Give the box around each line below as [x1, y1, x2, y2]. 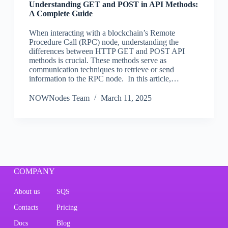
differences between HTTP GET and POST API [28, 47, 185, 56]
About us [13, 188, 40, 196]
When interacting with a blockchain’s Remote [28, 28, 175, 38]
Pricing [56, 204, 77, 212]
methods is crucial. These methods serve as [28, 56, 166, 65]
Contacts [13, 204, 38, 212]
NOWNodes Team [28, 94, 90, 103]
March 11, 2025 [100, 94, 152, 103]
